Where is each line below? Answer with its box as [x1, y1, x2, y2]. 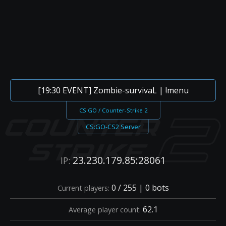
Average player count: [68, 204, 141, 214]
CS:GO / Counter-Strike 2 [79, 106, 147, 114]
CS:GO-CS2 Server [85, 122, 141, 131]
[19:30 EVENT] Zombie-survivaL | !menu [37, 85, 189, 96]
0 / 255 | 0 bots [109, 182, 169, 193]
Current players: [57, 183, 109, 193]
